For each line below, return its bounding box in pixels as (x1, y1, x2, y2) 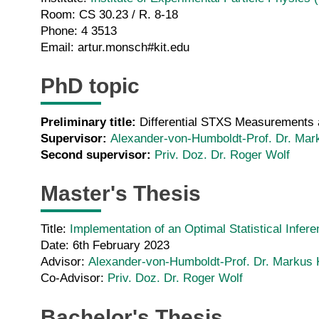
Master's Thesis (41, 182, 201, 206)
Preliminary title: (41, 115, 140, 129)
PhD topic (41, 74, 140, 98)
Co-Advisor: (41, 271, 108, 286)
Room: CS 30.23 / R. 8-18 (41, 7, 178, 21)
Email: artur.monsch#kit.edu (41, 40, 189, 54)
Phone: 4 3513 (41, 23, 117, 38)
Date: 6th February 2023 (41, 239, 169, 253)
